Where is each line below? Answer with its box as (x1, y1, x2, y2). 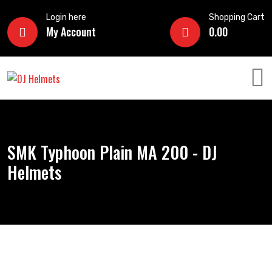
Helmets (7, 160, 61, 185)
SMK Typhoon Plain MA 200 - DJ (7, 140, 217, 165)
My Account (46, 24, 96, 39)
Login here (46, 12, 86, 22)
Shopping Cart (209, 12, 265, 22)
